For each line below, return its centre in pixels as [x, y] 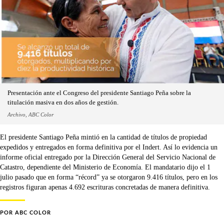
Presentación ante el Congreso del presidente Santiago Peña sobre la [99, 93]
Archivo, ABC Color [30, 114]
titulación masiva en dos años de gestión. [63, 102]
